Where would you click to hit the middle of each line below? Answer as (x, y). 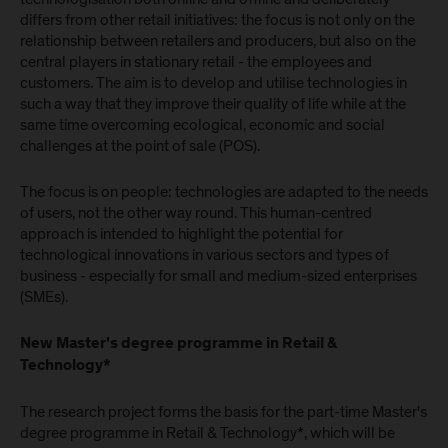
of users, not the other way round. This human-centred (196, 213)
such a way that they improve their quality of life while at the (213, 104)
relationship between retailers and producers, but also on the (218, 41)
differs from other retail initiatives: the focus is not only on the (217, 20)
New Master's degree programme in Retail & (178, 344)
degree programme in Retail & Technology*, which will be (207, 433)
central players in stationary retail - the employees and (196, 62)
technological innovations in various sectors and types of (204, 255)
